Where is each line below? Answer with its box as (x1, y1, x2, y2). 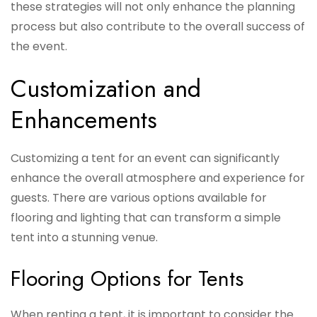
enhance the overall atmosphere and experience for (11, 170, 305, 187)
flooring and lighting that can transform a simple (11, 209, 281, 226)
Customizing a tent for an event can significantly (11, 150, 279, 167)
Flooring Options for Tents (11, 263, 243, 294)
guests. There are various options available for (11, 190, 267, 207)
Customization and (11, 71, 201, 107)
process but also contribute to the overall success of (11, 18, 305, 35)
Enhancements (11, 103, 157, 138)
